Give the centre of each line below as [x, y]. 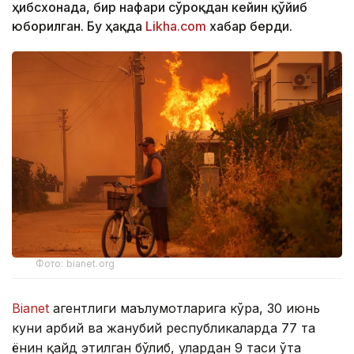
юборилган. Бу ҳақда [79, 26]
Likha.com [176, 26]
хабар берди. [249, 26]
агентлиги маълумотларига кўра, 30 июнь [185, 309]
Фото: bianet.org [75, 264]
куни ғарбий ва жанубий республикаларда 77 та [164, 328]
